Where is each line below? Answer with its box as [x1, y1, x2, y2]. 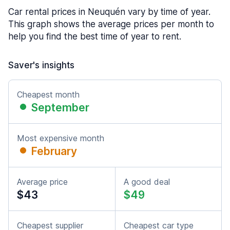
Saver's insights [8, 60, 74, 70]
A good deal [124, 177, 170, 187]
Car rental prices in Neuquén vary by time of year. [8, 7, 210, 17]
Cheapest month [17, 89, 80, 100]
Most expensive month [17, 133, 104, 143]
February [31, 145, 77, 158]
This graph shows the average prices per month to [8, 19, 214, 29]
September [31, 101, 89, 114]
